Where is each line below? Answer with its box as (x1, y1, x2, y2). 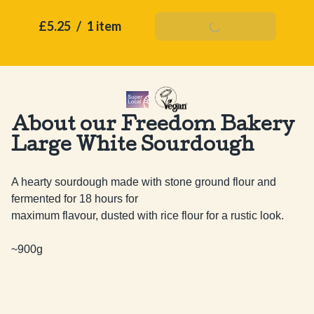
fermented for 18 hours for (11, 193, 138, 205)
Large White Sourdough (11, 137, 254, 156)
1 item (86, 18, 121, 34)
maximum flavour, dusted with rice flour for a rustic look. (11, 210, 284, 221)
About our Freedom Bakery (11, 117, 294, 136)
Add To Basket (170, 20, 261, 32)
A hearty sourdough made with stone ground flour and (11, 176, 276, 188)
